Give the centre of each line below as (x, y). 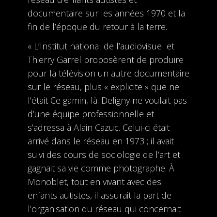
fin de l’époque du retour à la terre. (97, 27)
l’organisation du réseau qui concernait (104, 209)
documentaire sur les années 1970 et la (106, 13)
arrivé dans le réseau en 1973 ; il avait (101, 141)
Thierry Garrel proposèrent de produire (105, 60)
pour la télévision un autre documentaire (108, 73)
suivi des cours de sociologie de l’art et (104, 155)
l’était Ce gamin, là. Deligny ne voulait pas (107, 100)
